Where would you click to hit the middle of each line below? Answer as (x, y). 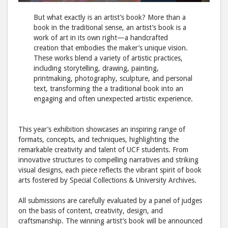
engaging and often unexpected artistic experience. (113, 99)
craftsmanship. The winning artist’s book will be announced (110, 221)
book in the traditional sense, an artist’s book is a (110, 28)
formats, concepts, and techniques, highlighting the (98, 140)
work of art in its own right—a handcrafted (101, 38)
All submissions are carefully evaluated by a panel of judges (110, 201)
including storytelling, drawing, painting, (96, 68)
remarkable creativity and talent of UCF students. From (103, 150)
